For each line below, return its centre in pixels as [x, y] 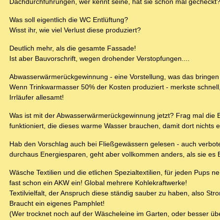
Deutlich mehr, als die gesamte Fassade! [73, 48]
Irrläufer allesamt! [37, 97]
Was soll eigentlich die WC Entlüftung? [69, 20]
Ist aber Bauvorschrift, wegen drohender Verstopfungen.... [99, 59]
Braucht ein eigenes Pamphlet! [57, 204]
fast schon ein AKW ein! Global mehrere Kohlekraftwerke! [98, 183]
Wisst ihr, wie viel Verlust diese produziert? [75, 30]
